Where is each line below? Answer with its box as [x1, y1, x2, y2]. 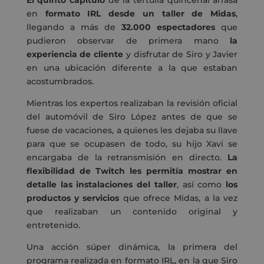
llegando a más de [26, 21, 122, 32]
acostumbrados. [26, 75, 94, 87]
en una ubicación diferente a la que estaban [26, 62, 238, 73]
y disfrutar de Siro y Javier [123, 48, 238, 60]
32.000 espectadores [121, 21, 216, 32]
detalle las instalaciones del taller [26, 179, 177, 190]
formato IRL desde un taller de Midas [45, 8, 236, 19]
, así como [176, 179, 226, 190]
